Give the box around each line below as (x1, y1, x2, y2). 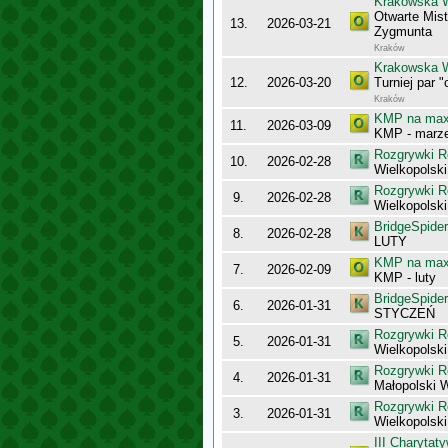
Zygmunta (374, 24, 432, 39)
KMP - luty (374, 270, 436, 285)
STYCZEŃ (374, 306, 435, 321)
